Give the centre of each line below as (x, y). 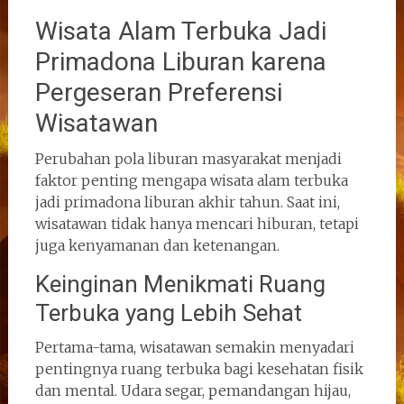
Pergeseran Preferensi (158, 92)
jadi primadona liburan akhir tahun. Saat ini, (187, 202)
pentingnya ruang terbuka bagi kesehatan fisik (199, 368)
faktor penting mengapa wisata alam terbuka (191, 180)
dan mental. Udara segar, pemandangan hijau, (193, 390)
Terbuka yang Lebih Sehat (168, 312)
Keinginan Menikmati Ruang (180, 284)
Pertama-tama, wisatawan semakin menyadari (194, 347)
